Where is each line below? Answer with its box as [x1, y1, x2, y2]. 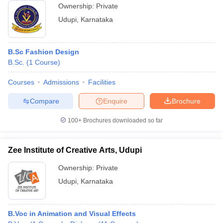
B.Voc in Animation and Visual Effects [8, 210, 136, 218]
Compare [29, 97, 59, 105]
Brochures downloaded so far [82, 117, 163, 124]
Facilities [88, 78, 115, 86]
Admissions [43, 78, 79, 86]
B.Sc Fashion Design [8, 48, 79, 56]
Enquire [103, 97, 127, 105]
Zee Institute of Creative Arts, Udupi [8, 146, 142, 154]
